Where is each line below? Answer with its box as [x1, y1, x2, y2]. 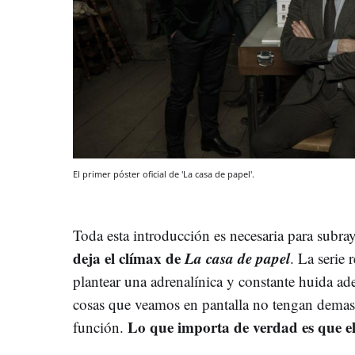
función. [73, 317, 128, 338]
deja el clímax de [73, 247, 185, 269]
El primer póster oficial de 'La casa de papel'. [73, 168, 254, 181]
